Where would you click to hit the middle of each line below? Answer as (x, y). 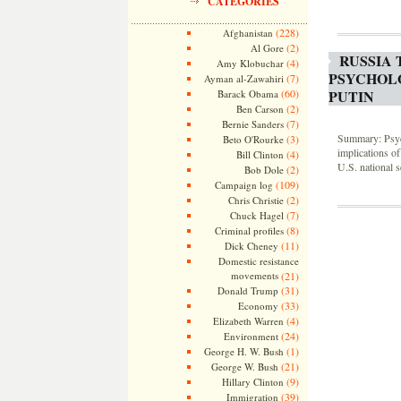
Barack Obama (247, 94)
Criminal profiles (249, 230)
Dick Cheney (251, 246)
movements (254, 276)
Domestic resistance (258, 261)
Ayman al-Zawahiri (243, 78)
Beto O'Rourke (253, 139)
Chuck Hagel (256, 215)
